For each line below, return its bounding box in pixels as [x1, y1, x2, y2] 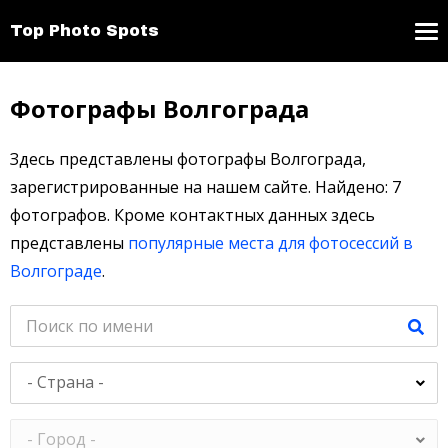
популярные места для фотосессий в [128, 232, 413, 254]
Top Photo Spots [10, 22, 159, 39]
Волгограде [10, 260, 102, 282]
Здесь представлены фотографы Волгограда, [10, 148, 366, 170]
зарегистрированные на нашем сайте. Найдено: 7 [10, 176, 401, 198]
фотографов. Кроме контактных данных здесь [10, 204, 375, 226]
